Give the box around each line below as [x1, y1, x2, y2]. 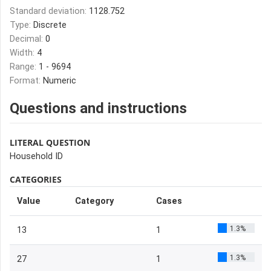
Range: [10, 62, 39, 72]
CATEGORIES [10, 174, 62, 185]
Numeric [43, 76, 76, 86]
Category [75, 196, 114, 206]
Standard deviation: [10, 6, 89, 16]
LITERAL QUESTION [10, 137, 90, 148]
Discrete [33, 20, 67, 30]
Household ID [10, 151, 63, 162]
